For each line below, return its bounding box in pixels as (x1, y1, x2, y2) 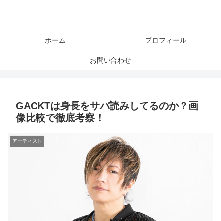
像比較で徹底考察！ (16, 112, 105, 123)
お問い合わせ (90, 56, 131, 64)
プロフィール (145, 37, 186, 44)
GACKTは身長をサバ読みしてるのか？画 (16, 100, 198, 111)
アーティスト (12, 138, 42, 144)
